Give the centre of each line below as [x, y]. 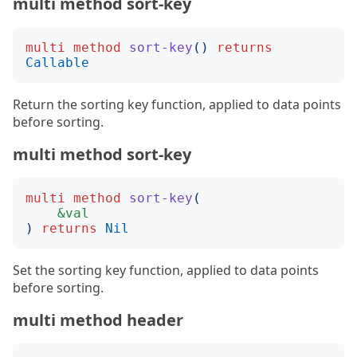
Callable [57, 63]
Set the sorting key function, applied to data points [166, 270]
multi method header [98, 320]
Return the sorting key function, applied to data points [177, 104]
